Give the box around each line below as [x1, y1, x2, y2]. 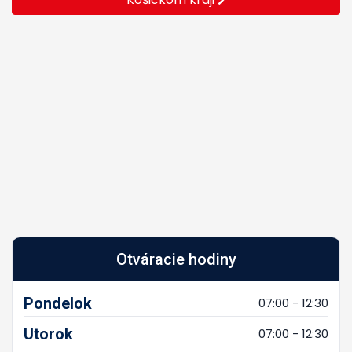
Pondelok [24, 293, 92, 313]
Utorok [24, 324, 73, 343]
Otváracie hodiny [115, 249, 236, 269]
